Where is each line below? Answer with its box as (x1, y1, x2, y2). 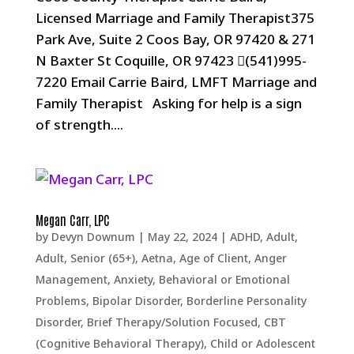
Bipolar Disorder (92, 293, 180, 308)
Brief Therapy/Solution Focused (86, 314, 258, 330)
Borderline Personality (186, 293, 307, 308)
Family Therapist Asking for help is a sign (35, 94, 302, 112)
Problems (35, 293, 86, 308)
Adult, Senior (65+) (35, 250, 135, 265)
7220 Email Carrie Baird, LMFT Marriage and (35, 73, 317, 91)
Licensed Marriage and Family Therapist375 (35, 9, 314, 27)
